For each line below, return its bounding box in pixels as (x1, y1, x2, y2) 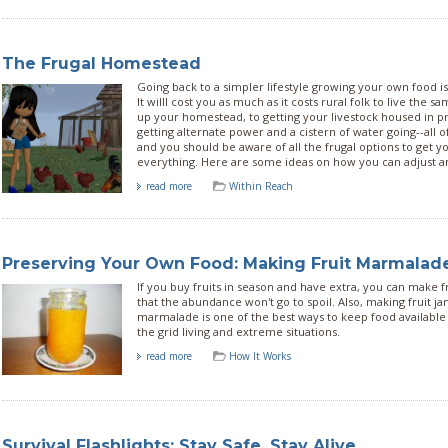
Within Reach (229, 178, 293, 193)
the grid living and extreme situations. (137, 324, 340, 340)
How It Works (229, 349, 291, 364)
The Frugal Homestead (2, 53, 201, 73)
